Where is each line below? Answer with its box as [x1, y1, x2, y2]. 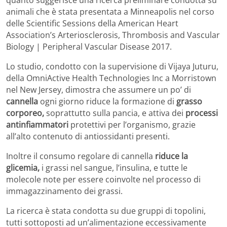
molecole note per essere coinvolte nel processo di [6, 174, 201, 185]
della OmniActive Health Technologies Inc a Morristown [6, 72, 216, 84]
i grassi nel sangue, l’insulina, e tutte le [40, 162, 187, 174]
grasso [176, 96, 202, 107]
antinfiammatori [6, 119, 70, 131]
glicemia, [6, 162, 40, 174]
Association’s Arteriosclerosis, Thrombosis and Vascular [6, 29, 220, 41]
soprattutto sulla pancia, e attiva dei [44, 107, 185, 119]
